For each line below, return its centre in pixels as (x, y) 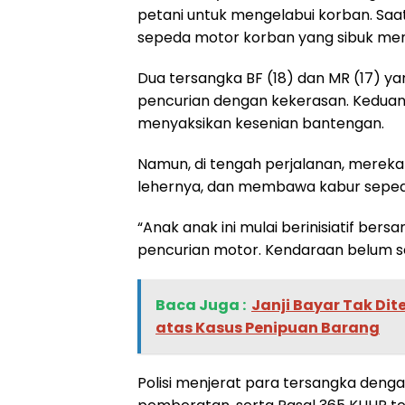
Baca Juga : (201, 306)
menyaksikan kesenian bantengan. (261, 124)
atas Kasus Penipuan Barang (268, 328)
